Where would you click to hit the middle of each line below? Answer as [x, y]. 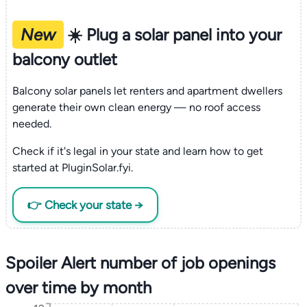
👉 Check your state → [85, 205]
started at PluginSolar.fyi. [72, 167]
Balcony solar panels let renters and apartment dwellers [147, 90]
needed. [32, 123]
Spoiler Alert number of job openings [140, 263]
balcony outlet [64, 59]
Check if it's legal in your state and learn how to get [137, 151]
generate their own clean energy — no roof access [136, 107]
